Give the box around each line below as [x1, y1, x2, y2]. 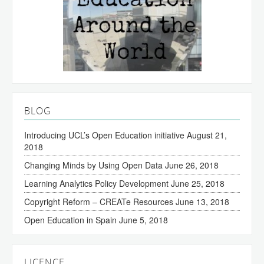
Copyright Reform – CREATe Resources [24, 196, 173, 208]
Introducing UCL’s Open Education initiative [24, 129, 184, 141]
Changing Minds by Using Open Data [24, 159, 163, 171]
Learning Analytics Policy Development [24, 177, 169, 190]
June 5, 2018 [119, 214, 168, 226]
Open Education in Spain [24, 214, 117, 226]
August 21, [187, 129, 227, 141]
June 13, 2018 [176, 196, 229, 208]
